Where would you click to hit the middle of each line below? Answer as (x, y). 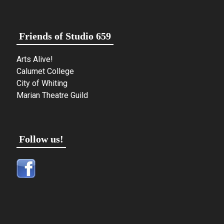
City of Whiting (42, 83)
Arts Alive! (35, 59)
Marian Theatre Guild (52, 95)
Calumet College (45, 71)
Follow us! (41, 139)
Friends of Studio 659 (65, 36)
